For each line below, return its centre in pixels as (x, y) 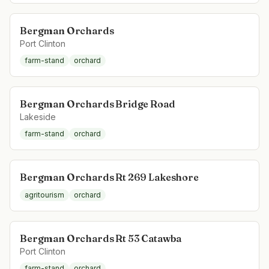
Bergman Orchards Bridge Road (98, 104)
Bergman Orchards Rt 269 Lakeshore (109, 177)
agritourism (44, 195)
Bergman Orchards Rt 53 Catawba (101, 238)
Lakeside (38, 117)
